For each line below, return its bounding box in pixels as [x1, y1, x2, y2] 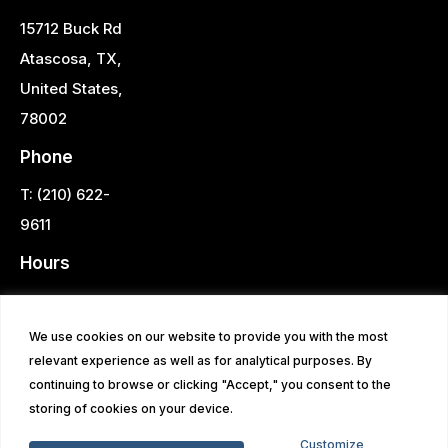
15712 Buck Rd [20, 18, 122, 38]
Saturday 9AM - [20, 320, 136, 340]
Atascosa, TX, [20, 48, 122, 68]
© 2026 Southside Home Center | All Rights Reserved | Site [21, 422, 427, 442]
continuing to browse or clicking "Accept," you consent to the [29, 376, 391, 392]
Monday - [20, 290, 91, 310]
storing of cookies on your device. [29, 400, 233, 416]
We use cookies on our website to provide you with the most [29, 328, 388, 344]
